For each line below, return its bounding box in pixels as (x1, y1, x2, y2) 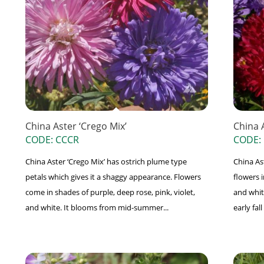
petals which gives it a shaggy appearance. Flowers (25, 171, 201, 183)
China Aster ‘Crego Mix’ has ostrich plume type (25, 156, 187, 167)
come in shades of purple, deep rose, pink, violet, (25, 187, 195, 198)
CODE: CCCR (25, 133, 79, 147)
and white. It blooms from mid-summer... (25, 202, 169, 213)
